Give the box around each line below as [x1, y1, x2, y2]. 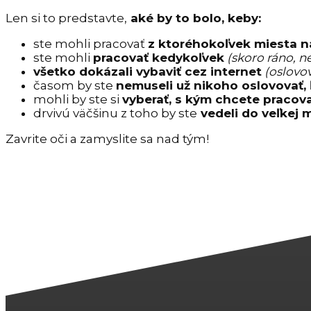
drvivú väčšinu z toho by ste [33, 106, 197, 120]
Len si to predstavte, [6, 11, 127, 25]
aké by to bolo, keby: [127, 11, 261, 25]
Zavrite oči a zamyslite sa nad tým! [6, 132, 209, 146]
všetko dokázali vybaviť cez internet [33, 65, 262, 78]
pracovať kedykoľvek [93, 51, 224, 65]
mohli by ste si [33, 92, 122, 106]
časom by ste [33, 78, 116, 92]
